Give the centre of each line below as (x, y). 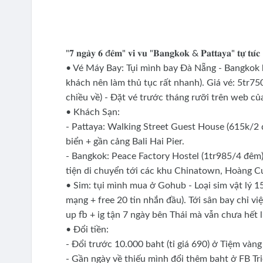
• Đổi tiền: (88, 229)
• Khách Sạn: (94, 112)
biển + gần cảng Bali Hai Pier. (125, 141)
